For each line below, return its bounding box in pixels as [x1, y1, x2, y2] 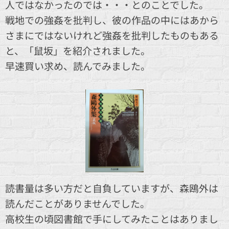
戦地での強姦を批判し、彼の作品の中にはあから [5, 13, 219, 27]
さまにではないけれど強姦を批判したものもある [5, 28, 219, 42]
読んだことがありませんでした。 [5, 196, 150, 210]
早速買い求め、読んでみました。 [5, 59, 150, 73]
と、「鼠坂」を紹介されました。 [5, 43, 150, 57]
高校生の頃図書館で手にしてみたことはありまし [5, 211, 218, 225]
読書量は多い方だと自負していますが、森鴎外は [5, 180, 218, 195]
